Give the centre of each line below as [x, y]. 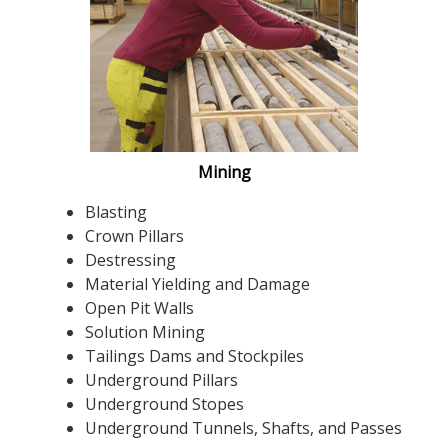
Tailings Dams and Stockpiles [194, 356]
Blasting [116, 212]
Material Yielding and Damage [197, 284]
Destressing [130, 260]
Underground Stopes [164, 404]
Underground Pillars [161, 380]
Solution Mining [145, 332]
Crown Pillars [134, 236]
